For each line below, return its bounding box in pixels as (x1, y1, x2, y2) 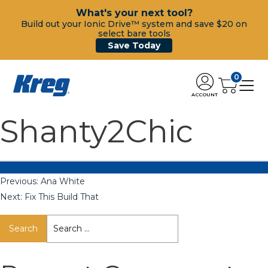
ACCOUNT (191, 91, 218, 98)
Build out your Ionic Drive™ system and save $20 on (21, 19, 247, 29)
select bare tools (98, 28, 170, 39)
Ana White (41, 175, 85, 187)
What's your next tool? (75, 7, 193, 19)
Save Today (108, 40, 160, 51)
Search (46, 216, 75, 227)
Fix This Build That (25, 191, 99, 202)
